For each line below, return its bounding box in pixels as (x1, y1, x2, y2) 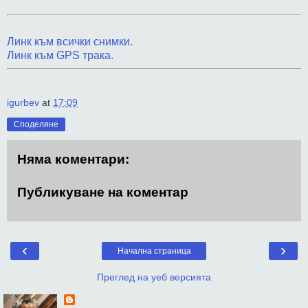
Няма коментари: (17, 152, 129, 167)
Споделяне (14, 120, 58, 130)
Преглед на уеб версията (97, 272, 211, 283)
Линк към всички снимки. (7, 35, 133, 47)
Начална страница (117, 246, 191, 256)
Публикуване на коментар (17, 185, 188, 200)
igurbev (7, 97, 39, 109)
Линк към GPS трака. (7, 49, 113, 61)
